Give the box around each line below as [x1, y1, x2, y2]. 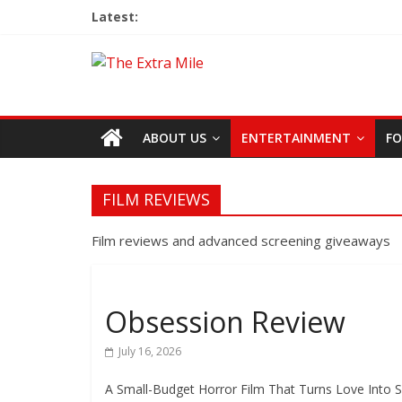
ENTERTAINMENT [241, 129, 351, 146]
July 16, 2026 [118, 344, 181, 359]
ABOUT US [143, 129, 206, 146]
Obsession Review [105, 302, 345, 341]
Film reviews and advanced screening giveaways [92, 232, 390, 249]
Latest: [92, 8, 138, 25]
